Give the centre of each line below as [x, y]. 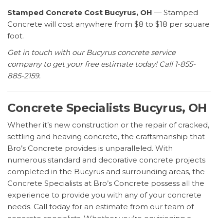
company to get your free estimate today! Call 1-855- [101, 64]
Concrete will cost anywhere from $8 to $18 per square [109, 24]
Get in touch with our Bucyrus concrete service [91, 52]
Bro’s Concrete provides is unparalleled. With [90, 148]
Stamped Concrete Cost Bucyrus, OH [80, 12]
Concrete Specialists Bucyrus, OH [107, 108]
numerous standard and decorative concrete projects [106, 160]
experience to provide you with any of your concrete [104, 195]
